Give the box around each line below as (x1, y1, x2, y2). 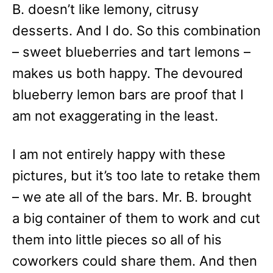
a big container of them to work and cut (12, 210, 260, 227)
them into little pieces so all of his (12, 232, 222, 248)
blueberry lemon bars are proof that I (12, 87, 244, 103)
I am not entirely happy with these (12, 146, 225, 163)
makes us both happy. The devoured (12, 65, 243, 82)
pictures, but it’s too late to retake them (12, 168, 260, 184)
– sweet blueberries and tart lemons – (12, 44, 250, 60)
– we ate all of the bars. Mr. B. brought (12, 189, 252, 205)
